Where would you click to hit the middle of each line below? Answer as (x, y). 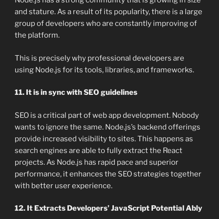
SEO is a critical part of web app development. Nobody (107, 115)
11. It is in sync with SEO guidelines (76, 93)
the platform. (37, 35)
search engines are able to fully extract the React (99, 150)
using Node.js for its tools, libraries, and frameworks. (104, 70)
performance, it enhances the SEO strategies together (108, 174)
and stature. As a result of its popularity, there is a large (109, 12)
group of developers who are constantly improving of (106, 24)
